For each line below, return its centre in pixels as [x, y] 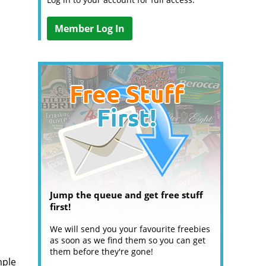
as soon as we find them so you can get [128, 240]
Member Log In [90, 28]
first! [60, 207]
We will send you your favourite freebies [130, 229]
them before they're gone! [102, 251]
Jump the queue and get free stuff [126, 195]
